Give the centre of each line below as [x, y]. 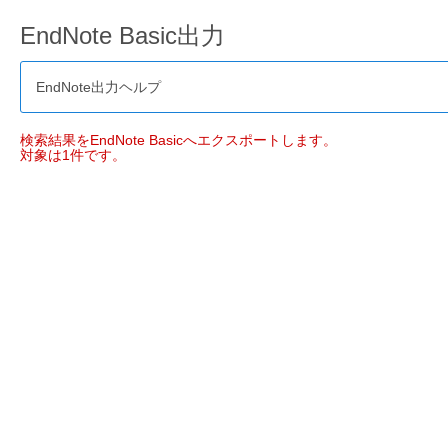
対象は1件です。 [72, 154]
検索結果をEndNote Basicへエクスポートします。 [178, 139]
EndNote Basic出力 [122, 35]
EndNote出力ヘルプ [98, 86]
